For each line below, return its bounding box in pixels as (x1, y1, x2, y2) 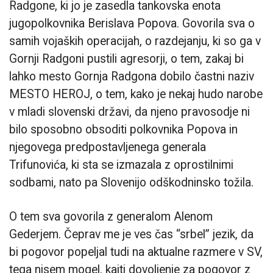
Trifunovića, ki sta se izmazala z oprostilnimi (9, 158, 233, 172)
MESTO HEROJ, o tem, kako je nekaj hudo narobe (9, 87, 263, 102)
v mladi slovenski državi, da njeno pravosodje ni (9, 105, 250, 119)
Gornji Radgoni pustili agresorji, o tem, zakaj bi (9, 52, 244, 66)
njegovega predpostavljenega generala (9, 140, 206, 155)
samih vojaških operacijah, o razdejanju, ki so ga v (9, 34, 261, 49)
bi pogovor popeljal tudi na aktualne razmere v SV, (9, 245, 263, 260)
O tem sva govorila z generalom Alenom (9, 210, 213, 224)
